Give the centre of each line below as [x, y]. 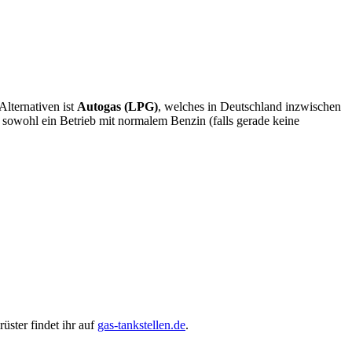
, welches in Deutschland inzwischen [249, 107]
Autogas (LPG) [117, 107]
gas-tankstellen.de [141, 325]
